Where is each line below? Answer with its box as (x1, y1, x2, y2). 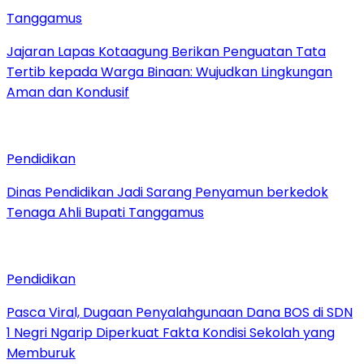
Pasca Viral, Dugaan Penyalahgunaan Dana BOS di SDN (6, 302, 353, 322)
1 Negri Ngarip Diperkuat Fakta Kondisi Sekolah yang (6, 323, 335, 342)
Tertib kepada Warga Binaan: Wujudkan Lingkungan (6, 62, 332, 81)
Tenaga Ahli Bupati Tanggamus (6, 202, 204, 222)
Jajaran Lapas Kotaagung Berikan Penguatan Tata (6, 41, 326, 61)
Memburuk (6, 343, 76, 362)
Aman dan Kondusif (6, 82, 129, 102)
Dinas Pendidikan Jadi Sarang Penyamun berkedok (6, 182, 328, 201)
